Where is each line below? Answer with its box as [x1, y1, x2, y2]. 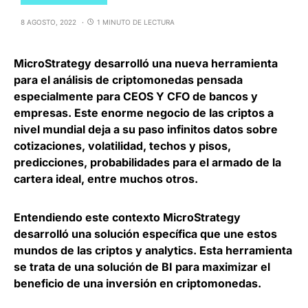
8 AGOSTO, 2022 [21, 17, 76, 26]
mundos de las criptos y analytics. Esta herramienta [14, 243, 292, 257]
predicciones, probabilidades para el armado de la [14, 155, 281, 169]
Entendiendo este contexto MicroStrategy [14, 210, 241, 224]
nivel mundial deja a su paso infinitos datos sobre [14, 122, 278, 136]
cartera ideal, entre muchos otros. [14, 171, 198, 186]
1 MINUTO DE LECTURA [97, 17, 175, 26]
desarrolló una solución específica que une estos [14, 226, 277, 241]
